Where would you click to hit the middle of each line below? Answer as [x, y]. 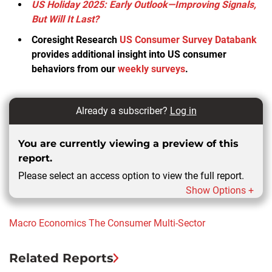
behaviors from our [75, 69]
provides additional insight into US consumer [129, 54]
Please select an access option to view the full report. [131, 175]
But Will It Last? [65, 19]
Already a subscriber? [123, 110]
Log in [183, 110]
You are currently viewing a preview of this [128, 143]
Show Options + [220, 190]
